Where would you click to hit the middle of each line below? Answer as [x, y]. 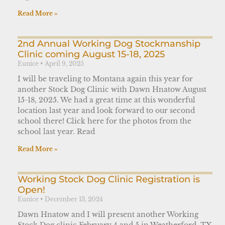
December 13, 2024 [74, 199]
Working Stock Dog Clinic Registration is [109, 179]
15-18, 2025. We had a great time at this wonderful [106, 100]
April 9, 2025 [64, 63]
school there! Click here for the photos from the [104, 121]
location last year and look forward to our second [106, 110]
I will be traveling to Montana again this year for [105, 79]
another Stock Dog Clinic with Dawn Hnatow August [112, 89]
